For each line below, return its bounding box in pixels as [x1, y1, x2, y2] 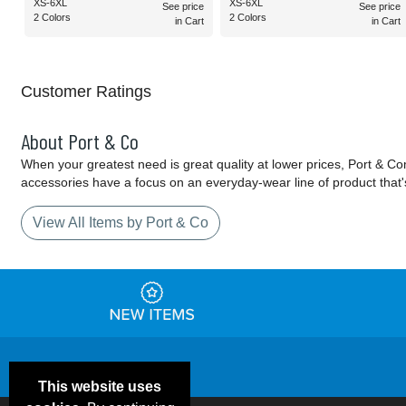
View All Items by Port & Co [33, 215, 208, 231]
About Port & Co [21, 128, 139, 155]
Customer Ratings [21, 82, 151, 101]
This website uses [38, 379, 161, 394]
